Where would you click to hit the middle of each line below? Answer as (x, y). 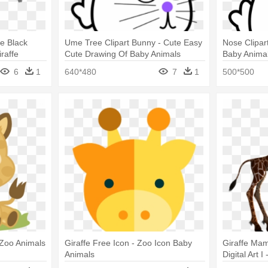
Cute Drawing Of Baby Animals (122, 54)
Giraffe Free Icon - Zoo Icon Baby (128, 243)
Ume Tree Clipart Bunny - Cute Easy (133, 43)
